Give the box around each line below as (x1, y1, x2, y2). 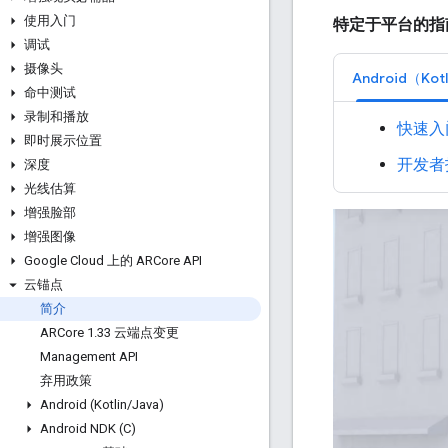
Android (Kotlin (40, 397, 127, 412)
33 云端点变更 (97, 325, 179, 340)
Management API (40, 349, 138, 364)
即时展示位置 (24, 133, 102, 148)
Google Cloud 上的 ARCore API (24, 253, 202, 268)
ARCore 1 (40, 325, 94, 340)
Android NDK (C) (40, 421, 136, 436)
